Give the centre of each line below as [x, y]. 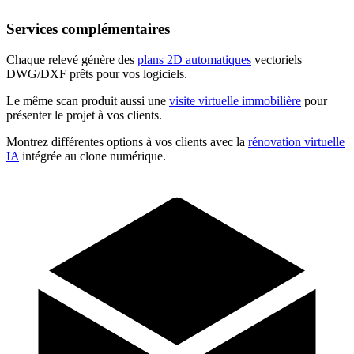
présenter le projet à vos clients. [84, 115]
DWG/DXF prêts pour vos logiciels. [97, 74]
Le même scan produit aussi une [88, 101]
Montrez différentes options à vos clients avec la [127, 142]
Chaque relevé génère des [72, 60]
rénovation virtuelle [296, 142]
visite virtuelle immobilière [235, 101]
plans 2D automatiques [194, 60]
